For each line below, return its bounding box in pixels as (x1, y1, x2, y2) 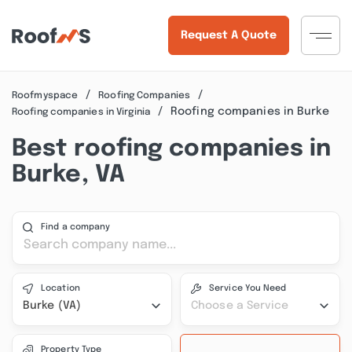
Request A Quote (180, 30, 277, 41)
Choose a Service (191, 300, 289, 311)
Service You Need (209, 284, 287, 293)
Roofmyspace (12, 90, 79, 101)
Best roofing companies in (12, 137, 332, 161)
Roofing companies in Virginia (12, 107, 150, 117)
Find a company (41, 222, 111, 232)
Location (41, 284, 80, 293)
